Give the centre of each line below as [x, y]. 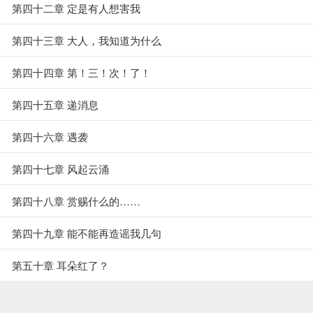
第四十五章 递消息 [55, 104]
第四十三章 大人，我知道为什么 [87, 40]
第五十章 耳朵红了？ [60, 265]
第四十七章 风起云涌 [60, 169]
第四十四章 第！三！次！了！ [81, 72]
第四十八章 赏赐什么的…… [76, 201]
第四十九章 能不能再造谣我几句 [87, 233]
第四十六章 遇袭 [50, 137]
